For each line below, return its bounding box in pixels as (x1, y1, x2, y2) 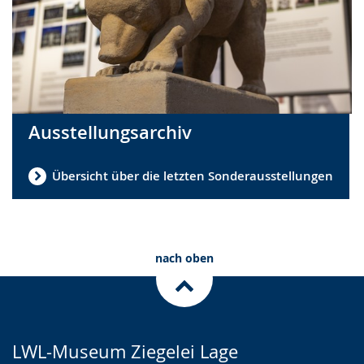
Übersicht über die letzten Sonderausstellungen (52, 167, 333, 185)
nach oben (154, 249, 214, 266)
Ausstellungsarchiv (28, 119, 192, 145)
